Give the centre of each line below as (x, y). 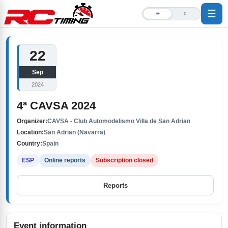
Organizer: (32, 121)
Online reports (65, 160)
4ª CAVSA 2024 (56, 106)
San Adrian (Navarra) (75, 132)
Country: (30, 144)
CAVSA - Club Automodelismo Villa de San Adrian (119, 121)
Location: (30, 132)
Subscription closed (124, 160)
